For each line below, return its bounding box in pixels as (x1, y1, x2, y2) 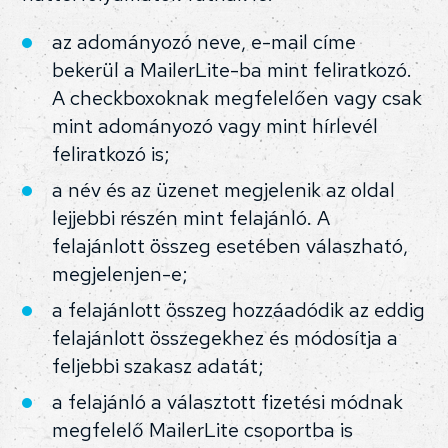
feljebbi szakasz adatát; (52, 353, 264, 380)
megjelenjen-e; (52, 261, 188, 288)
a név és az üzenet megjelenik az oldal (52, 177, 396, 204)
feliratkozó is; (52, 141, 170, 168)
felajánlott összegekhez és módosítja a (52, 325, 399, 352)
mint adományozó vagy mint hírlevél (52, 113, 379, 140)
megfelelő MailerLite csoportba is (52, 417, 354, 444)
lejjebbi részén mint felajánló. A (52, 205, 331, 232)
